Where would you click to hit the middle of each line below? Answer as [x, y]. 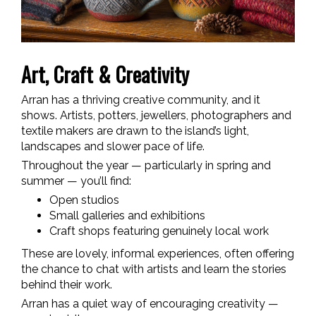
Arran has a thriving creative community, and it [141, 99]
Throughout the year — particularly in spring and [146, 165]
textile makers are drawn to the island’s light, [135, 130]
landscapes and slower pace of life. [113, 146]
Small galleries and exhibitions [127, 215]
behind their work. [67, 284]
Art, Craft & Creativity [105, 74]
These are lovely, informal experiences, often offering [158, 253]
